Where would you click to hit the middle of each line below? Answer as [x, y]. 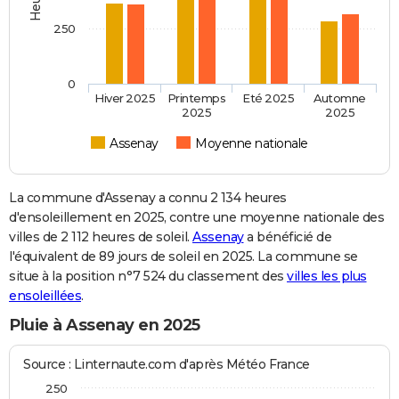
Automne [340, 98]
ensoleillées [45, 296]
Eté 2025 [269, 98]
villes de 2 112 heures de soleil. [101, 237]
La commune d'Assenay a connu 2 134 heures [148, 198]
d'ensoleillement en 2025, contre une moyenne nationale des [196, 218]
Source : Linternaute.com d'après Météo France [167, 364]
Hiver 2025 [125, 98]
